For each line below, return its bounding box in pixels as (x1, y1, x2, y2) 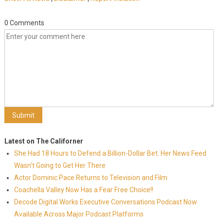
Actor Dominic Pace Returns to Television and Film (14, 174, 167, 182)
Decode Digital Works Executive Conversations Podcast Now (14, 198, 197, 206)
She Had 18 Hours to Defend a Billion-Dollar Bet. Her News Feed (14, 149, 206, 157)
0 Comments (4, 19, 44, 27)
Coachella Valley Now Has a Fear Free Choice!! (14, 186, 153, 194)
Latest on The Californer (4, 137, 83, 145)
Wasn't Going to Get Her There (14, 162, 106, 169)
